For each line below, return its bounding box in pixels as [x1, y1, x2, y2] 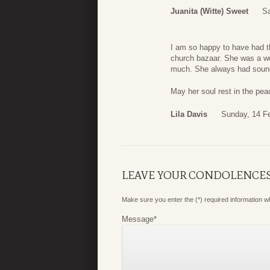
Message [122, 214, 154, 224]
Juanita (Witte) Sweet [171, 6, 248, 16]
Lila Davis [171, 109, 207, 119]
